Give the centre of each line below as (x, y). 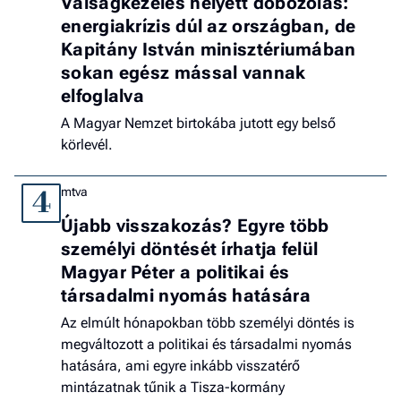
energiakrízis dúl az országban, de (209, 26)
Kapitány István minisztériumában (209, 50)
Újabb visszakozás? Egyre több (195, 226)
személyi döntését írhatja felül (190, 249)
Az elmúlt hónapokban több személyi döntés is (208, 323)
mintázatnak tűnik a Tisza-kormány (173, 388)
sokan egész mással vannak (183, 73)
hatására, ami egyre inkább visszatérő (180, 366)
